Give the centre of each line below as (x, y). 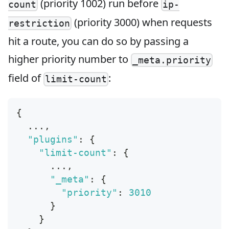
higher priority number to (70, 59)
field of (26, 78)
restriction (39, 24)
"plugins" (53, 140)
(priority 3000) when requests (142, 22)
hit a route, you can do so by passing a (98, 41)
